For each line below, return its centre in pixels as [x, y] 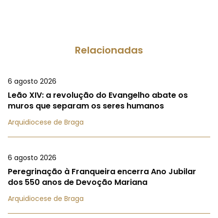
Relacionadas [109, 50]
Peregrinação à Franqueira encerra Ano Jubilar [102, 172]
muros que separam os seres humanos [86, 106]
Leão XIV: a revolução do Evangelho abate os [98, 95]
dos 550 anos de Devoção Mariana [78, 182]
